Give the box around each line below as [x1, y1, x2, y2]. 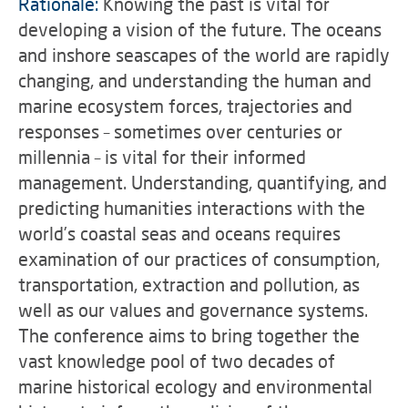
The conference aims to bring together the [18, 324, 360, 346]
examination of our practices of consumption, [18, 248, 380, 270]
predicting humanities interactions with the [18, 197, 365, 219]
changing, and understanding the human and [18, 69, 372, 91]
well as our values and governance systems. [18, 299, 368, 321]
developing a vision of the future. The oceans [18, 18, 382, 40]
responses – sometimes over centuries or [18, 120, 342, 142]
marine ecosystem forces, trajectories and [18, 95, 352, 117]
